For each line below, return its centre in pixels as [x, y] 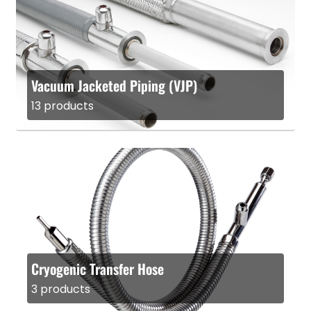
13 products [62, 106]
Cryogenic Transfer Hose [98, 268]
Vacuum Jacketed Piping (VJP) [114, 85]
